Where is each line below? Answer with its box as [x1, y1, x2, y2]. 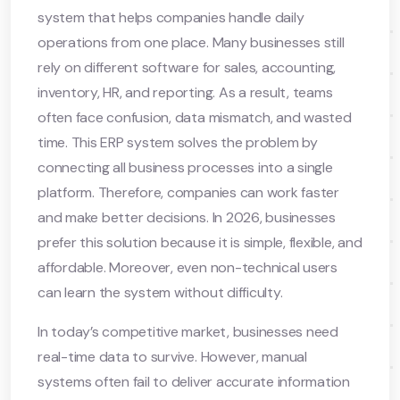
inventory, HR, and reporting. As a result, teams [37, 82, 333, 102]
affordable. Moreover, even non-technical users [37, 257, 337, 277]
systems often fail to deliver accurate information [37, 371, 351, 391]
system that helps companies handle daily [37, 7, 304, 27]
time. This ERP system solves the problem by [37, 132, 318, 152]
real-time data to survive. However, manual [37, 346, 307, 366]
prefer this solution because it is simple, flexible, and [37, 232, 362, 252]
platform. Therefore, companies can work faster [37, 182, 339, 202]
